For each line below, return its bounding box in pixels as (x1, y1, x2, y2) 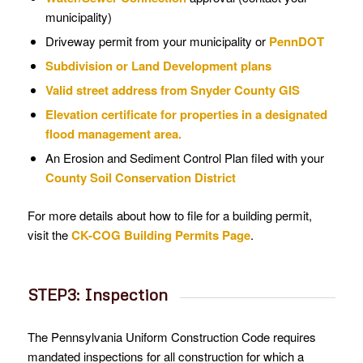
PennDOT (268, 32, 324, 51)
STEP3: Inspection (27, 284, 168, 305)
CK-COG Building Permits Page (70, 226, 250, 245)
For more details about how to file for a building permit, (27, 207, 312, 224)
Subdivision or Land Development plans (45, 57, 271, 75)
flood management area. (45, 125, 181, 143)
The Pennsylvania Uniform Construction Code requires (27, 327, 316, 345)
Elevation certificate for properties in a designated (45, 105, 327, 124)
